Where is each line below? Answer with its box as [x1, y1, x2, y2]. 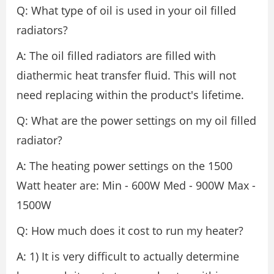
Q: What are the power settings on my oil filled [17, 113, 256, 128]
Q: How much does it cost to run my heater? [17, 223, 243, 239]
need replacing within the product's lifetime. [17, 87, 244, 103]
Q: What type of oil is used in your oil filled [17, 3, 236, 18]
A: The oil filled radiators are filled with [17, 48, 216, 64]
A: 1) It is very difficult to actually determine [17, 249, 239, 264]
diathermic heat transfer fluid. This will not [17, 68, 236, 83]
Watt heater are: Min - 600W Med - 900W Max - [17, 178, 256, 193]
